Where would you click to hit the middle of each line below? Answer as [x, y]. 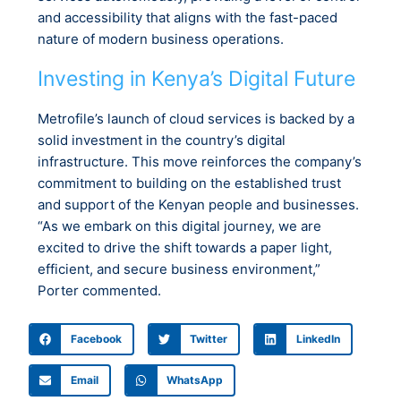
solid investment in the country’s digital [162, 140]
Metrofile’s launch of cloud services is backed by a [196, 118]
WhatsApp [195, 380]
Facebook [97, 339]
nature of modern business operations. [161, 39]
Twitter [209, 339]
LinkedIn [318, 339]
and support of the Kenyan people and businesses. [198, 204]
